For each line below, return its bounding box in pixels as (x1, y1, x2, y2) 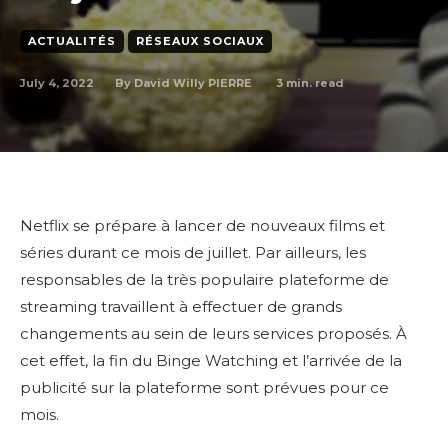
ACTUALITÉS (28, 34, 116, 48)
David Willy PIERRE (134, 76, 252, 90)
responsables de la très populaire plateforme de (20, 270, 389, 289)
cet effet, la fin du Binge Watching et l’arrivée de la (20, 351, 402, 370)
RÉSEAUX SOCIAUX (136, 34, 264, 48)
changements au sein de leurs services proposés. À (20, 324, 407, 343)
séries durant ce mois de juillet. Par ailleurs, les (20, 243, 366, 262)
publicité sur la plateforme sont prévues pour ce (20, 378, 389, 397)
